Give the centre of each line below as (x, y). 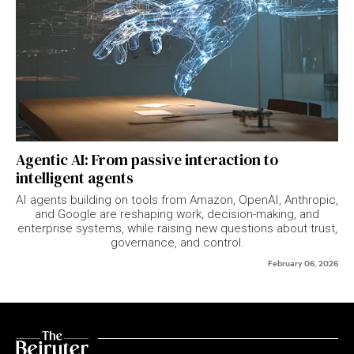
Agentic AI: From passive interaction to (147, 160)
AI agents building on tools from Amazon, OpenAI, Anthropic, (177, 200)
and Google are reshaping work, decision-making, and (177, 215)
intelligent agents (75, 178)
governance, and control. (177, 243)
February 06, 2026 (303, 263)
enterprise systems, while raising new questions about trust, (177, 229)
